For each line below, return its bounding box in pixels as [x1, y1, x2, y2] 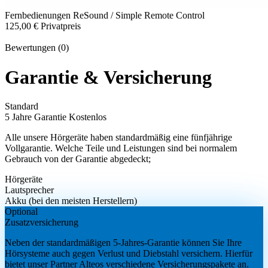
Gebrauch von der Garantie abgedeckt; [5, 154, 151, 165]
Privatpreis [41, 21, 81, 32]
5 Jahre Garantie [5, 112, 69, 123]
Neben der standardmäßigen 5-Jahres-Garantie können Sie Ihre [5, 237, 242, 248]
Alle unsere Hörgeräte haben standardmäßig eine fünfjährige [5, 132, 232, 143]
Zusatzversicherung [5, 217, 78, 228]
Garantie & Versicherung [5, 66, 212, 88]
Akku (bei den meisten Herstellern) [5, 196, 137, 206]
